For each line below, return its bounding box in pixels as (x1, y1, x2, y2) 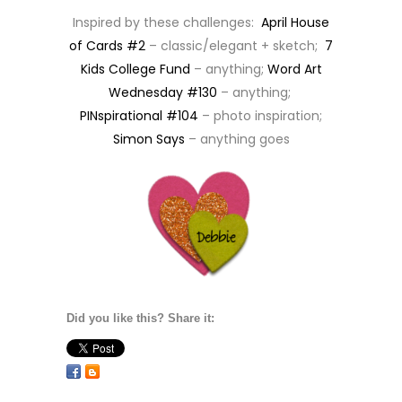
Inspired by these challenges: (73, 13, 261, 31)
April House (261, 13, 329, 31)
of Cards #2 (69, 37, 145, 55)
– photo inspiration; (198, 107, 322, 125)
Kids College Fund (80, 60, 190, 78)
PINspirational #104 (80, 107, 198, 125)
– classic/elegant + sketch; (145, 37, 325, 55)
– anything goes (184, 130, 290, 148)
